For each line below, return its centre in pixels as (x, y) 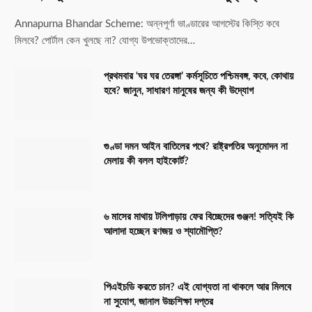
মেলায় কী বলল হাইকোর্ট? (146, 162)
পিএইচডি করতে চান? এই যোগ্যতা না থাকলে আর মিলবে (197, 288)
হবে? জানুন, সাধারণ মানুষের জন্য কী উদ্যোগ (179, 91)
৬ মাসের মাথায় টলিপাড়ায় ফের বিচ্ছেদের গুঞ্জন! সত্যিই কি (199, 217)
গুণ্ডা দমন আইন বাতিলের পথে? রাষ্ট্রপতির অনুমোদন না (196, 147)
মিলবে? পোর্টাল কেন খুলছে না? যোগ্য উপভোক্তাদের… (105, 41)
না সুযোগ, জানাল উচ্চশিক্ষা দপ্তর (158, 302)
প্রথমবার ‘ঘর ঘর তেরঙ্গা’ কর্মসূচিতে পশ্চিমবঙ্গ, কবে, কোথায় (199, 77)
